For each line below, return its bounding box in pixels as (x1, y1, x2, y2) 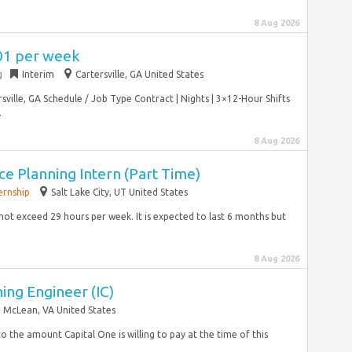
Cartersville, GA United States (75, 69, 203, 79)
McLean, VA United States (3, 305, 115, 315)
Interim (22, 69, 54, 79)
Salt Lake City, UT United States (51, 187, 188, 197)
